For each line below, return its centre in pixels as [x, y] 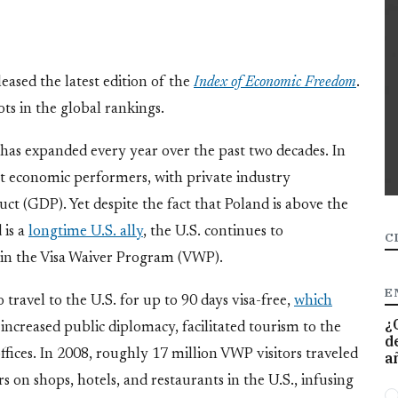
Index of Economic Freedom [275, 83]
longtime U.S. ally [86, 232]
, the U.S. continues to [213, 232]
